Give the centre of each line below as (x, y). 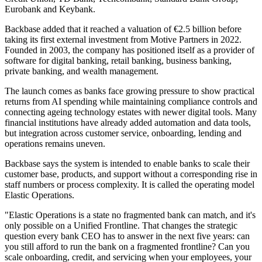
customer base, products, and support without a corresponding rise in (131, 174)
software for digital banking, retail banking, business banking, (118, 61)
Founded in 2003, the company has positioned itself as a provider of (130, 50)
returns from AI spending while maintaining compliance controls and (131, 102)
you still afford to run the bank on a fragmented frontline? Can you (127, 247)
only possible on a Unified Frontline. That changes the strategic (121, 226)
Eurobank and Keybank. (50, 9)
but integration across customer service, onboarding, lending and (123, 133)
